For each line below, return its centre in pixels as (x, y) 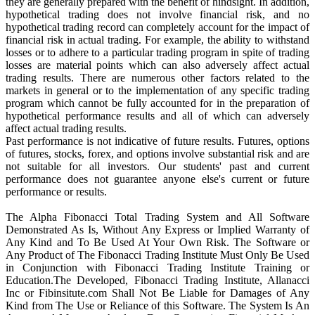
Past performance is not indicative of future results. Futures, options (157, 141)
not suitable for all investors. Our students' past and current (157, 166)
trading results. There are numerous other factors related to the (157, 77)
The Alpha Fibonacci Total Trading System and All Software (157, 217)
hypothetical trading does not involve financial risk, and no (157, 14)
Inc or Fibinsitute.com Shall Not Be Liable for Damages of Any (157, 292)
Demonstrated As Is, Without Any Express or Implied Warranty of (157, 229)
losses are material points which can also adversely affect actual (157, 65)
